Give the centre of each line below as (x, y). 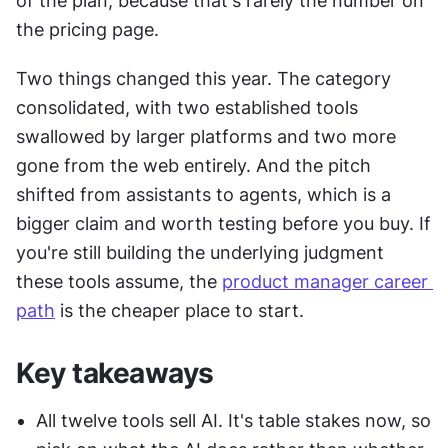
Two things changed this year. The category (203, 78)
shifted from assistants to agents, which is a (203, 194)
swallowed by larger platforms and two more (206, 136)
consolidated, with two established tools (187, 107)
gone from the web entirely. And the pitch (193, 165)
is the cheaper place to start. (179, 310)
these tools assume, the (119, 281)
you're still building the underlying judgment (200, 252)
